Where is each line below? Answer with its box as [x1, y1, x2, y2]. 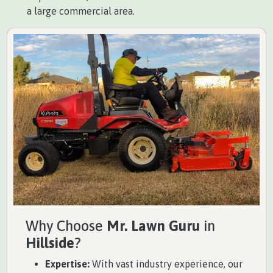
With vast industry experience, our [90, 258, 243, 270]
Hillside [26, 235, 74, 252]
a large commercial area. [27, 5, 135, 17]
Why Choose [26, 218, 107, 235]
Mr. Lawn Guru [107, 218, 200, 235]
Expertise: [45, 258, 90, 270]
